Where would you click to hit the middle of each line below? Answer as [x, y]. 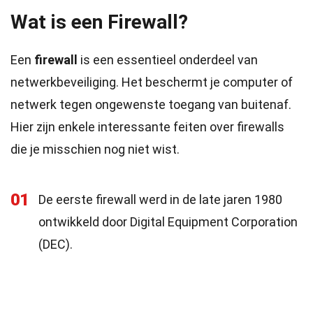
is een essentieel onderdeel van [168, 60]
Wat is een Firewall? [99, 22]
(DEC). [56, 244]
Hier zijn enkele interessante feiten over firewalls [147, 127]
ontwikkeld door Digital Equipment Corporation [168, 222]
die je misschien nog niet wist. [95, 149]
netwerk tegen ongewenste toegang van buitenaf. [151, 104]
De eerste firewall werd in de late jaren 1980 [160, 199]
